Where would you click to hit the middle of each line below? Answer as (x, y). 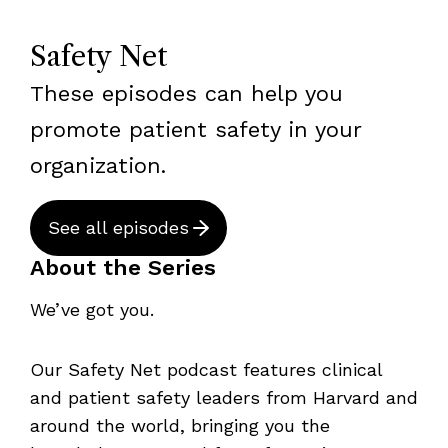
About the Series (122, 268)
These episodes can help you (186, 94)
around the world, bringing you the (179, 426)
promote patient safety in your (195, 130)
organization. (97, 166)
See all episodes (118, 228)
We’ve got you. (91, 310)
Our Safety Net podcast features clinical (205, 370)
